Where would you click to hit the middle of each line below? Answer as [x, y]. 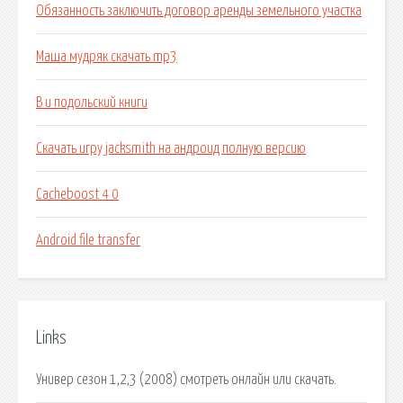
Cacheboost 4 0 [77, 195]
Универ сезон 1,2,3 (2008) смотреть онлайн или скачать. [186, 379]
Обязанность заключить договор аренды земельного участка [199, 11]
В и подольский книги [92, 103]
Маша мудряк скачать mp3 [107, 57]
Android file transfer [88, 241]
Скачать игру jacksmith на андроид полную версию [171, 149]
